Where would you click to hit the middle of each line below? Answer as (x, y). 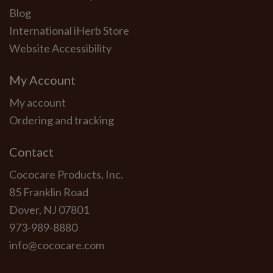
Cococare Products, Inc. (66, 175)
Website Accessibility (60, 48)
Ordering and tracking (62, 120)
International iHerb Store (69, 31)
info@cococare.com (57, 245)
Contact (31, 152)
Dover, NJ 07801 (49, 210)
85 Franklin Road (49, 192)
